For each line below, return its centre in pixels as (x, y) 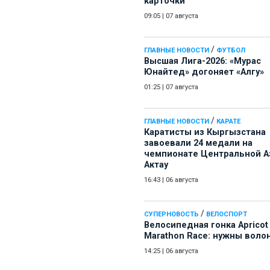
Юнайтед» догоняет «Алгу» (204, 72)
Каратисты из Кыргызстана (205, 133)
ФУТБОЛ (231, 51)
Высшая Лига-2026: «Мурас (202, 61)
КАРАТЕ (228, 122)
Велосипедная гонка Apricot (206, 225)
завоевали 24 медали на (198, 143)
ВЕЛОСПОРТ (227, 215)
